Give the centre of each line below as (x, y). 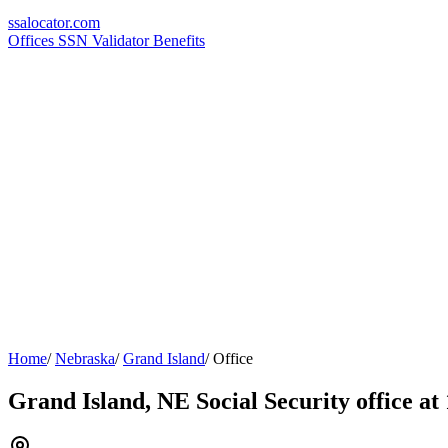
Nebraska (85, 358)
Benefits (179, 40)
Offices (33, 40)
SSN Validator (105, 40)
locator (48, 22)
